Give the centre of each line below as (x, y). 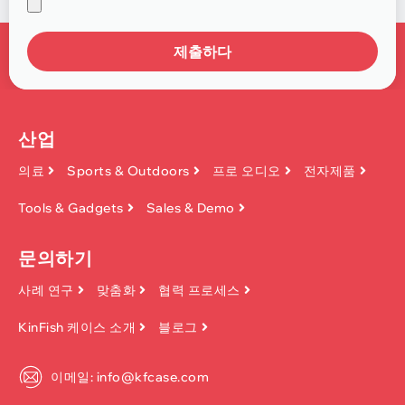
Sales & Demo (190, 207)
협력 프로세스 (199, 290)
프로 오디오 (246, 170)
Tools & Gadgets (71, 207)
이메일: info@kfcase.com (130, 377)
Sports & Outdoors (128, 170)
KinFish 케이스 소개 (77, 327)
